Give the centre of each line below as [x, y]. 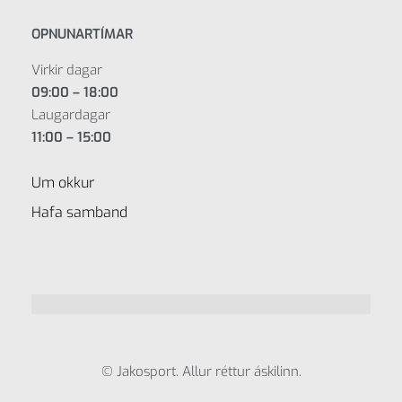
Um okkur [63, 183]
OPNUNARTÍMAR [82, 35]
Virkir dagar [67, 70]
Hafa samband [79, 213]
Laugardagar [71, 115]
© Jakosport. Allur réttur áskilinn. [201, 372]
